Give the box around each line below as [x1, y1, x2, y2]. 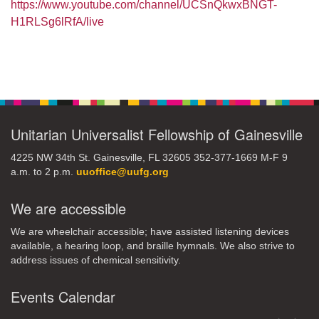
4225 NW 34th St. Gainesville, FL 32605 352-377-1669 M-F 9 [11, 152, 288, 163]
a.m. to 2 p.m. [11, 167, 76, 177]
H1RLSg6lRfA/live [11, 16, 104, 28]
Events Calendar [11, 286, 115, 307]
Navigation [10, 80, 65, 93]
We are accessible [11, 198, 126, 219]
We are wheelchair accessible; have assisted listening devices [11, 226, 289, 237]
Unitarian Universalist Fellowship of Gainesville [11, 124, 303, 145]
